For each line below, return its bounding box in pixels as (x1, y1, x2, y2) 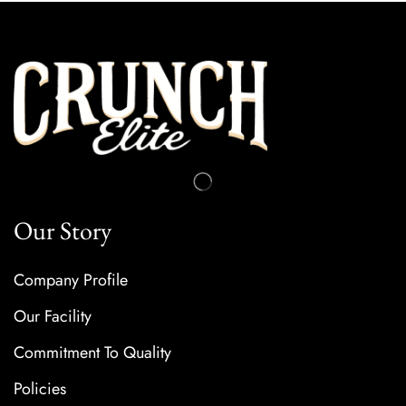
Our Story (14, 214, 111, 247)
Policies (14, 377, 66, 401)
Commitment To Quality (14, 341, 171, 365)
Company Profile (14, 268, 128, 293)
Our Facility (14, 304, 92, 329)
